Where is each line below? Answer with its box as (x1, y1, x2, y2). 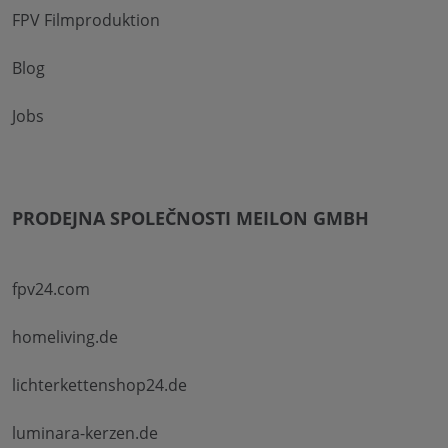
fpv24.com (12, 277, 90, 300)
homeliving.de (12, 325, 118, 348)
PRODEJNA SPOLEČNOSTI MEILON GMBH (12, 205, 369, 230)
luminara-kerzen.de (12, 421, 158, 444)
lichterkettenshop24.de (12, 373, 187, 396)
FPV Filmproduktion (12, 8, 160, 31)
